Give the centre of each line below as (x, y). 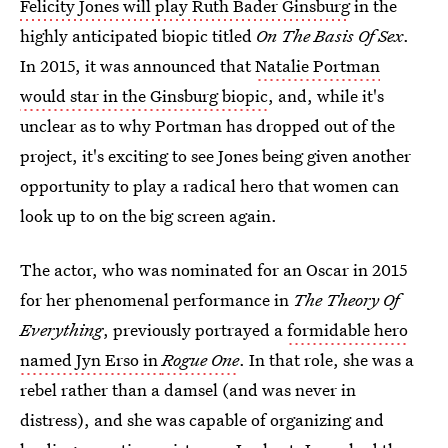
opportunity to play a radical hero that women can (209, 185)
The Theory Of (346, 299)
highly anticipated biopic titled (138, 35)
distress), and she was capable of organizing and (202, 419)
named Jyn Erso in (91, 359)
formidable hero (347, 329)
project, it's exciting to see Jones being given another (215, 155)
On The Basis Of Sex (329, 35)
